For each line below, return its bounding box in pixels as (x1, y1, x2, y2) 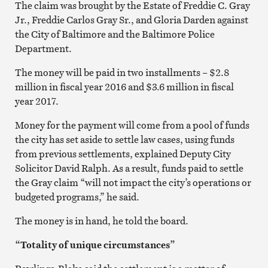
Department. (14, 41, 72, 55)
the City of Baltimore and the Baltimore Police (14, 27, 215, 41)
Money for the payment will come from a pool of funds (14, 118, 249, 132)
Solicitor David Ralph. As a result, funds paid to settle (14, 161, 243, 175)
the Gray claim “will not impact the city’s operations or (14, 175, 251, 189)
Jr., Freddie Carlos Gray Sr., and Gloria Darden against (14, 13, 248, 26)
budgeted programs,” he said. (14, 190, 139, 203)
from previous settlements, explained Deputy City (14, 147, 231, 160)
